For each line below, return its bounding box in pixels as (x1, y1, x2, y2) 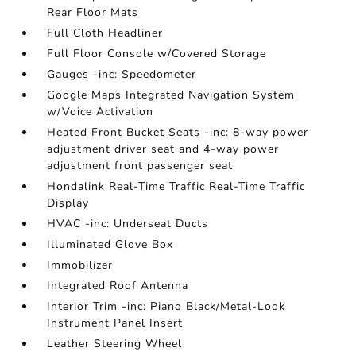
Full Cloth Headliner (47, 25, 164, 41)
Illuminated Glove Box (47, 237, 174, 252)
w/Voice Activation (47, 104, 154, 119)
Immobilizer (47, 257, 114, 273)
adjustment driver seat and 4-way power (47, 141, 280, 157)
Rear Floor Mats (47, 5, 139, 20)
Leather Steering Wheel (47, 336, 183, 351)
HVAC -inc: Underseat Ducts (47, 216, 209, 231)
